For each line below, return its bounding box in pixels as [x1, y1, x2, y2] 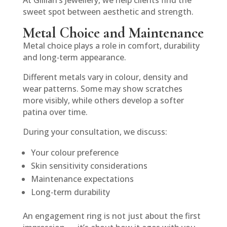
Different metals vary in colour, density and [22, 71, 188, 83]
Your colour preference [30, 147, 119, 159]
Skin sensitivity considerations [30, 160, 147, 172]
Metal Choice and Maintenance [22, 24, 204, 42]
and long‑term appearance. [22, 52, 126, 63]
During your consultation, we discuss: [22, 126, 167, 138]
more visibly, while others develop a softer [22, 95, 184, 106]
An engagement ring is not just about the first [22, 210, 201, 222]
